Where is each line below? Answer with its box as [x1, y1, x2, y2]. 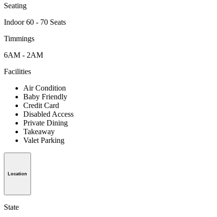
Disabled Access [23, 110, 74, 119]
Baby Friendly [23, 93, 67, 101]
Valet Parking [23, 136, 64, 145]
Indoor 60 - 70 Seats [4, 18, 66, 27]
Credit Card [23, 101, 59, 110]
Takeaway [23, 127, 55, 136]
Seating [4, 1, 27, 10]
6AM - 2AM [4, 51, 43, 60]
